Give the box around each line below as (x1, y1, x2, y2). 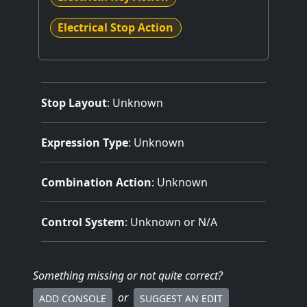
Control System (41, 214, 125, 230)
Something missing (33, 267, 124, 283)
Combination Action (41, 174, 151, 190)
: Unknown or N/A (125, 214, 217, 230)
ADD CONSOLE (39, 292, 106, 306)
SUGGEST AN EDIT (140, 292, 223, 306)
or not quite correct (124, 267, 218, 283)
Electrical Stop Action (58, 20, 174, 36)
